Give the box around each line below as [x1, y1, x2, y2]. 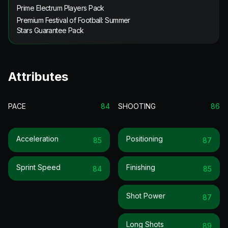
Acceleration [16, 134, 59, 143]
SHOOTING [118, 101, 156, 110]
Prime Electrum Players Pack [17, 3, 104, 12]
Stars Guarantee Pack [17, 25, 84, 35]
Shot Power [126, 191, 165, 200]
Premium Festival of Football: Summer [17, 15, 130, 24]
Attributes [8, 69, 68, 84]
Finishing [126, 162, 155, 172]
